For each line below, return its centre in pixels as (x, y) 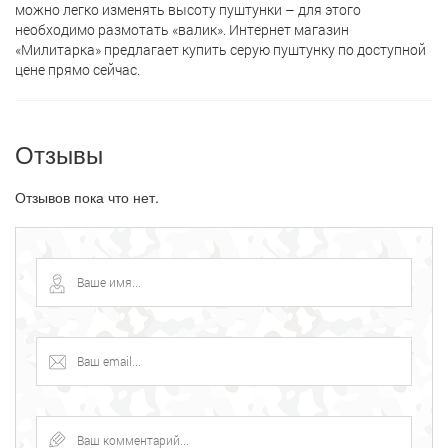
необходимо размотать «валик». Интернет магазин (182, 29)
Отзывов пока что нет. (87, 197)
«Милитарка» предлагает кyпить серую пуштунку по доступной (220, 49)
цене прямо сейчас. (77, 69)
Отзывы (59, 153)
